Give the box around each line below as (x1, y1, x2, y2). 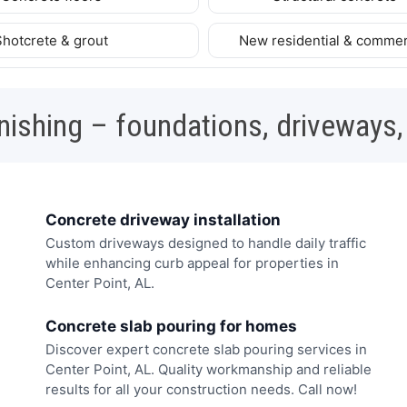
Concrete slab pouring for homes (45, 316, 297, 335)
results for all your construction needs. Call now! (45, 380, 357, 398)
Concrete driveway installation (45, 210, 281, 229)
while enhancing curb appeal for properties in (45, 254, 339, 273)
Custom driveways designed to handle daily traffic (45, 234, 366, 253)
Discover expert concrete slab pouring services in (45, 340, 367, 358)
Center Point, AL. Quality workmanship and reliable (45, 360, 372, 378)
